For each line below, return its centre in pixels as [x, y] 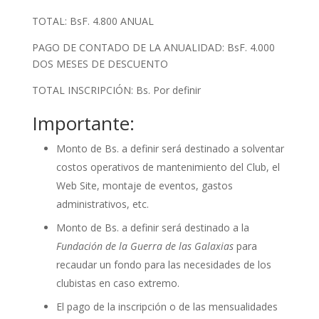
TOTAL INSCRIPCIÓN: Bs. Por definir [116, 90]
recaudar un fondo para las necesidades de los [163, 265]
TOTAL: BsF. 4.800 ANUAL [93, 21]
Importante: [83, 124]
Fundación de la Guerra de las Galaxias [145, 246]
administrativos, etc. [102, 204]
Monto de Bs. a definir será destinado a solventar [170, 149]
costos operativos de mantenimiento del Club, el [168, 167]
